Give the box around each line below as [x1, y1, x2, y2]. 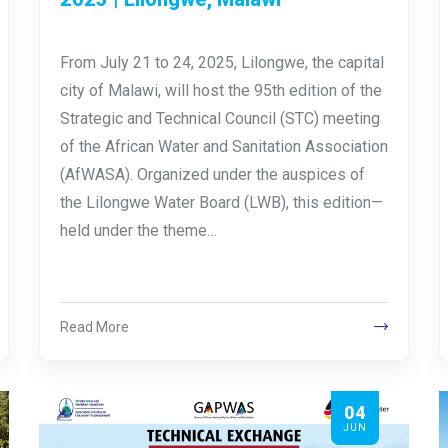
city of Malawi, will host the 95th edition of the [59, 80, 382, 100]
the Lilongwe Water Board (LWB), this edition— [59, 192, 383, 212]
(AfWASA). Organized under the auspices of [59, 164, 365, 184]
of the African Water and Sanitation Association [59, 136, 388, 156]
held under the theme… [59, 220, 217, 240]
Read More [59, 318, 129, 335]
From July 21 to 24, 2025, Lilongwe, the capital [59, 52, 384, 72]
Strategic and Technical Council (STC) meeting [59, 108, 380, 128]
